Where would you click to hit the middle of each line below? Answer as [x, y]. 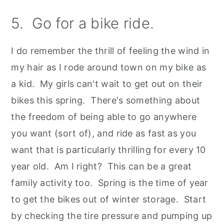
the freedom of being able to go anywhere [104, 116]
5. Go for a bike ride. [83, 23]
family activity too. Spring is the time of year [110, 182]
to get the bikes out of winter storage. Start [109, 199]
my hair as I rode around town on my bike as [109, 67]
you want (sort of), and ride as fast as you [104, 133]
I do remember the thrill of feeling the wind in [110, 50]
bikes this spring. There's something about [106, 100]
